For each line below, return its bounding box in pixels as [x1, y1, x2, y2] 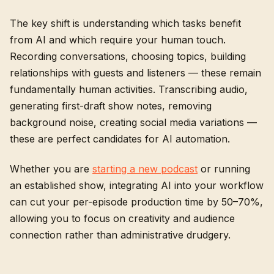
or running [198, 163, 250, 175]
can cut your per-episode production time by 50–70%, [10, 196, 263, 208]
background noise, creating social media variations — [10, 116, 257, 128]
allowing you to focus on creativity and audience [10, 212, 235, 224]
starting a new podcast [92, 163, 198, 175]
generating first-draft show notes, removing [10, 100, 212, 112]
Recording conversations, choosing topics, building [10, 50, 246, 62]
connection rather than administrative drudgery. [10, 229, 231, 241]
